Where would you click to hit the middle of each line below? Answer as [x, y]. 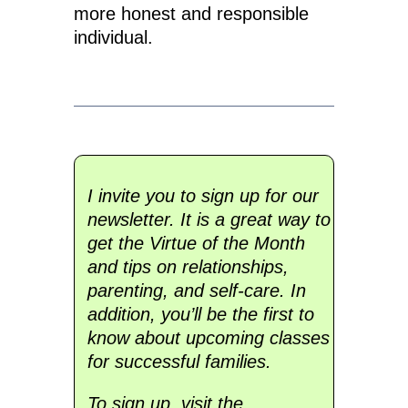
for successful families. [179, 362]
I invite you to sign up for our [203, 196]
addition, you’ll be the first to [200, 315]
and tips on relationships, [188, 267]
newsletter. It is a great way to [209, 220]
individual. [113, 38]
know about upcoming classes [208, 338]
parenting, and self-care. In [196, 291]
